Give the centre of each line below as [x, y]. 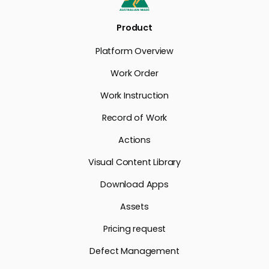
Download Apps [134, 184]
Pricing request [134, 228]
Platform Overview [134, 51]
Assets [134, 206]
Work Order [134, 73]
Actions [134, 140]
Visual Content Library [134, 162]
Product [134, 27]
